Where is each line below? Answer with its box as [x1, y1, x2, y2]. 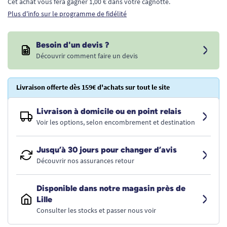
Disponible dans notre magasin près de [36, 183, 185, 193]
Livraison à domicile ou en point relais [36, 106, 181, 116]
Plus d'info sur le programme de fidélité [8, 9, 127, 18]
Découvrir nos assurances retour [36, 156, 134, 165]
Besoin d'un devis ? [36, 40, 109, 50]
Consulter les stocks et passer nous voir [36, 206, 156, 215]
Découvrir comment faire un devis [36, 51, 138, 60]
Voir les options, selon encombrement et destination [36, 118, 195, 127]
